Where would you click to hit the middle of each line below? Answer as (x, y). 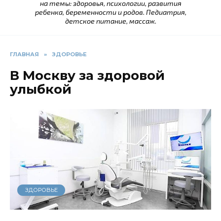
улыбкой (41, 90)
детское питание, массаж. (110, 21)
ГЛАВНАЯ (24, 55)
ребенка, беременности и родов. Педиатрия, (110, 12)
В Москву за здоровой (87, 76)
